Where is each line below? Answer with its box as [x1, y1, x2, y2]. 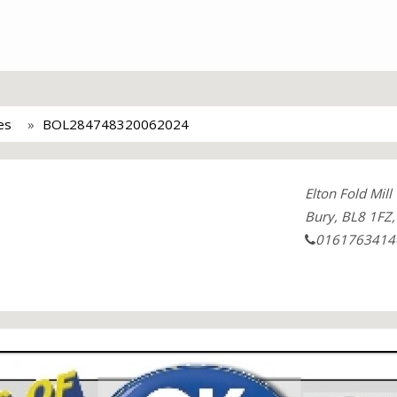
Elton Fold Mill [304, 184, 392, 202]
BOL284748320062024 [43, 115, 189, 133]
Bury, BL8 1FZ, [304, 207, 395, 225]
